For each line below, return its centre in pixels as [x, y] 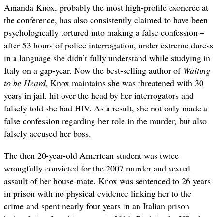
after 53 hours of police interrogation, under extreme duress [108, 45]
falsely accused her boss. [47, 133]
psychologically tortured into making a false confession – [104, 33]
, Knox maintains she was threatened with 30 [124, 83]
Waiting [197, 70]
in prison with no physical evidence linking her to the [98, 194]
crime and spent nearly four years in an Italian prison [97, 206]
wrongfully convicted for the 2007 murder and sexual [97, 168]
